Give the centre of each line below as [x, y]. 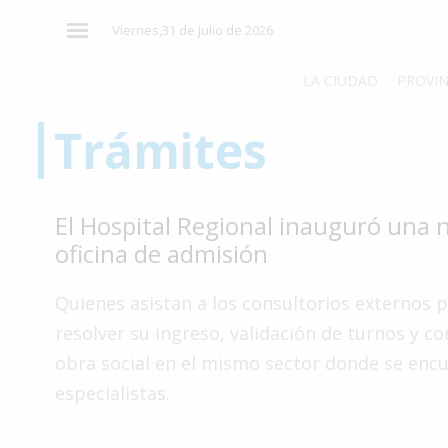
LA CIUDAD [340, 81]
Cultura [55, 323]
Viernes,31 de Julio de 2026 [192, 30]
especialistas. [112, 393]
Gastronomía [74, 399]
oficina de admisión [161, 253]
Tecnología [68, 361]
